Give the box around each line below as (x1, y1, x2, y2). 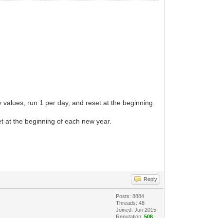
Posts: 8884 (116, 193, 145, 200)
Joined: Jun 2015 (116, 207, 157, 213)
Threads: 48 (116, 200, 145, 206)
